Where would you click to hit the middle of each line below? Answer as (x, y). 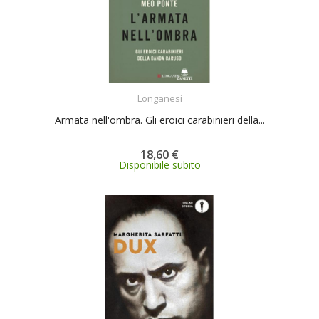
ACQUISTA (172, 89)
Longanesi (159, 98)
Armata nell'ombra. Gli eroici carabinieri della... (159, 120)
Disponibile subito (159, 165)
